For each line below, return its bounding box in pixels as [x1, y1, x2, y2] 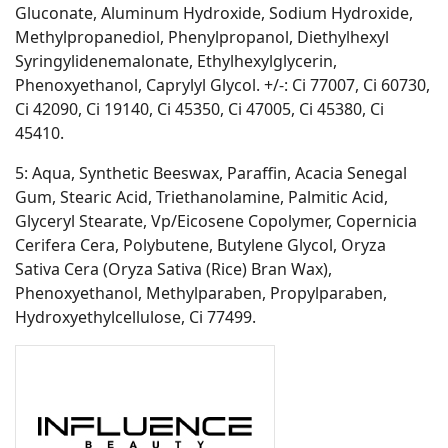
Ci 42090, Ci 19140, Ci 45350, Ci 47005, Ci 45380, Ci [15, 98, 384, 121]
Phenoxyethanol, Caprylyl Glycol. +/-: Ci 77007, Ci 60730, [15, 74, 430, 97]
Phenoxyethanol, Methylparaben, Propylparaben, [15, 282, 387, 305]
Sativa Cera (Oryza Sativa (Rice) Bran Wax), [15, 258, 332, 281]
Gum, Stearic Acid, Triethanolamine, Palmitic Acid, [15, 186, 388, 209]
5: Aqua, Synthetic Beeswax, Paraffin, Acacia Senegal [15, 162, 407, 185]
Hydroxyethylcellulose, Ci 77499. [15, 306, 256, 329]
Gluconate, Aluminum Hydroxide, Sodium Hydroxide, [15, 2, 413, 25]
